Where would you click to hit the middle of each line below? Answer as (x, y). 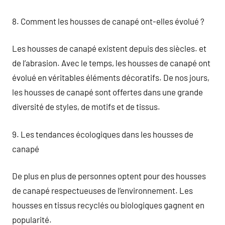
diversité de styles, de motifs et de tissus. (86, 106)
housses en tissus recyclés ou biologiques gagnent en (108, 205)
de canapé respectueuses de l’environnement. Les (102, 190)
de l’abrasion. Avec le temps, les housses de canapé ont (111, 63)
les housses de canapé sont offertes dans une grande (107, 92)
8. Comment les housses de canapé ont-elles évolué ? (108, 21)
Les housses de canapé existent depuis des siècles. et (109, 48)
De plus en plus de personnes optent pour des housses (109, 176)
